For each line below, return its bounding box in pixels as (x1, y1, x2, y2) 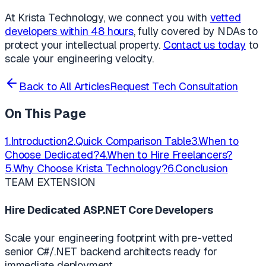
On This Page (5, 105, 86, 122)
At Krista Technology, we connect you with (5, 10, 210, 24)
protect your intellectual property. (5, 37, 163, 52)
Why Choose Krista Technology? (12, 161, 167, 175)
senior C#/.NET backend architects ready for (5, 244, 217, 258)
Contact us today (163, 37, 246, 52)
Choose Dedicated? (5, 147, 99, 161)
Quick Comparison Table (75, 134, 191, 148)
